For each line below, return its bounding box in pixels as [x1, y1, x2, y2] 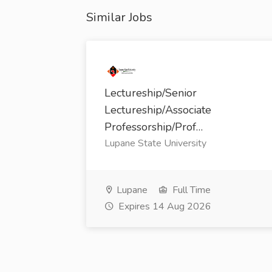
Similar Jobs [86, 9, 152, 25]
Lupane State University [104, 137, 206, 151]
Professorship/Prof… [104, 120, 203, 135]
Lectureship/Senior [104, 86, 197, 101]
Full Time [170, 183, 211, 197]
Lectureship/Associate [104, 103, 211, 118]
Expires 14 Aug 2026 [116, 200, 211, 214]
